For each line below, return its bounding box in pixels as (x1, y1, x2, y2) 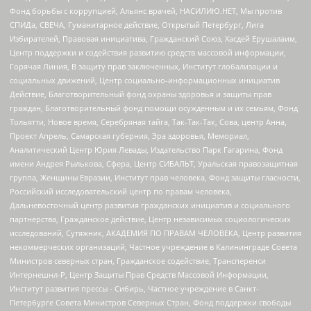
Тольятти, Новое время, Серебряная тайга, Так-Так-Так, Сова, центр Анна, (10, 117, 287, 128)
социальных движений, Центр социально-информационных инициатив (10, 75, 280, 86)
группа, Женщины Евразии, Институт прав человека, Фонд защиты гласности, (10, 172, 301, 183)
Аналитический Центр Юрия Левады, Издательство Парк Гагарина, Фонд (10, 144, 283, 155)
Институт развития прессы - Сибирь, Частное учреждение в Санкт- (10, 283, 259, 294)
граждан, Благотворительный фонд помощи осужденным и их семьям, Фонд (10, 103, 298, 114)
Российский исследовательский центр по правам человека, (10, 186, 232, 197)
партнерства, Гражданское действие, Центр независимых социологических (10, 214, 291, 225)
